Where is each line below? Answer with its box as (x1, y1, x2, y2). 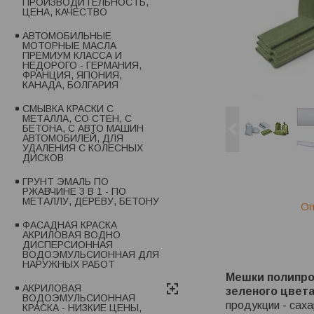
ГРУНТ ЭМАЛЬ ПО (22, 176, 109, 188)
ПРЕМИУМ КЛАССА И (22, 50, 122, 62)
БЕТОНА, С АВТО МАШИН (22, 123, 144, 135)
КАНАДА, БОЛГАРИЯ (22, 79, 118, 91)
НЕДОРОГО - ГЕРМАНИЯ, (22, 60, 142, 71)
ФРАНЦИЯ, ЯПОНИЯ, (22, 69, 122, 81)
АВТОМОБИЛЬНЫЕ (22, 30, 111, 42)
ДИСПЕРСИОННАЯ (22, 239, 113, 251)
